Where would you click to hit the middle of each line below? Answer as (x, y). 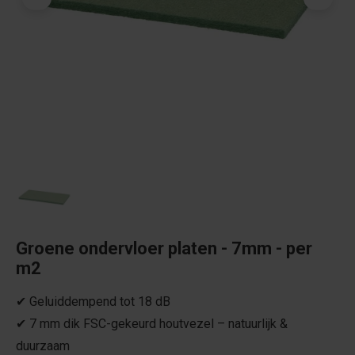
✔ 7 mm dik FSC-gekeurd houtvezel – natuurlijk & (152, 324)
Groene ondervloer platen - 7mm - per (164, 249)
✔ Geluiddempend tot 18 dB (93, 302)
